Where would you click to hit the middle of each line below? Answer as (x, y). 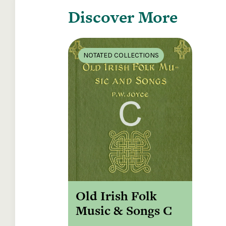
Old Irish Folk (116, 196)
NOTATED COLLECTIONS (121, 55)
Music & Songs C (124, 211)
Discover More (123, 17)
